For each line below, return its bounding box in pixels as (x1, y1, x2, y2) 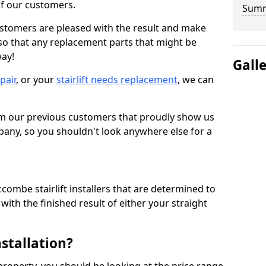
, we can (178, 73, 214, 86)
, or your (16, 73, 56, 86)
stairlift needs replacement (56, 73, 178, 86)
